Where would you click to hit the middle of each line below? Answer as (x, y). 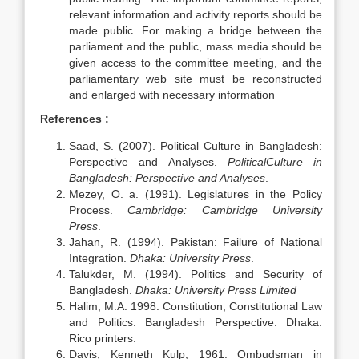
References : (75, 119)
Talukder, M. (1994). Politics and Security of (196, 274)
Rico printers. (103, 338)
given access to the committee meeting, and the (196, 63)
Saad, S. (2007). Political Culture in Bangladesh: (196, 146)
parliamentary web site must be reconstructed (196, 79)
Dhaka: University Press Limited (216, 290)
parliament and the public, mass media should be (196, 46)
